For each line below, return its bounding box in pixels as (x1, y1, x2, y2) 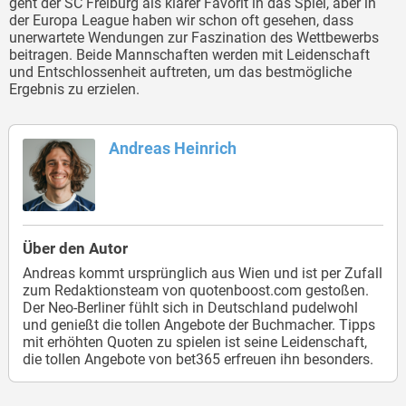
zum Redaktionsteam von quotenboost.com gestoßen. (23, 282, 369, 299)
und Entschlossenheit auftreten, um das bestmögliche (9, 63, 352, 81)
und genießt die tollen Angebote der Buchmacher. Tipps (23, 316, 375, 333)
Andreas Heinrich (109, 139, 237, 158)
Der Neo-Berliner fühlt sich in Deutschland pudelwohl (23, 299, 358, 316)
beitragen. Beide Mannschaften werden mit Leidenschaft (9, 46, 370, 63)
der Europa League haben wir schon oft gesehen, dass (9, 12, 353, 29)
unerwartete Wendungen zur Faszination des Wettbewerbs (9, 29, 379, 46)
